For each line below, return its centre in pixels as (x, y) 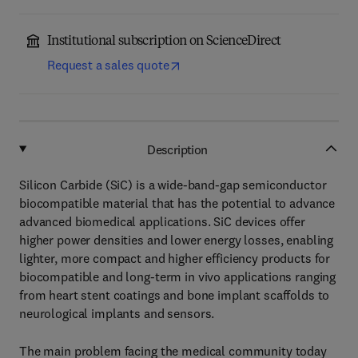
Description (177, 149)
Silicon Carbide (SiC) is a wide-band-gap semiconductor (173, 185)
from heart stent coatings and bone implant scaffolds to (175, 295)
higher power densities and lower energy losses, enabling (177, 240)
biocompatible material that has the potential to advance (177, 203)
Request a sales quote (108, 65)
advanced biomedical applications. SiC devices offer (162, 221)
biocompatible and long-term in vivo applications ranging (178, 276)
